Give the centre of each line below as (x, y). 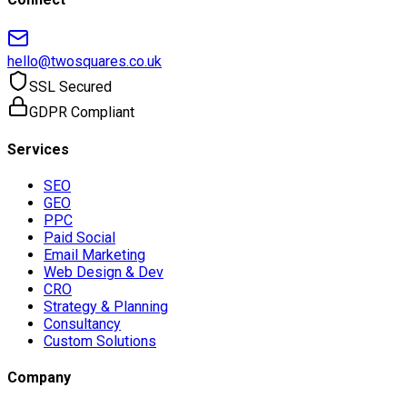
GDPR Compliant (82, 113)
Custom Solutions (100, 341)
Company (39, 378)
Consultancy (82, 324)
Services (38, 149)
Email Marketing (94, 255)
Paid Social (79, 238)
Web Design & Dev (104, 272)
